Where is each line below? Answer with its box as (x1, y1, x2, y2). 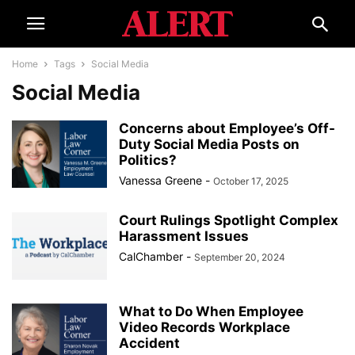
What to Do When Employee (119, 303, 303, 319)
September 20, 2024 (194, 251, 285, 263)
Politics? (119, 152, 177, 168)
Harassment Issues (119, 228, 249, 244)
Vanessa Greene (119, 174, 202, 187)
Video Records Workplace (119, 319, 290, 335)
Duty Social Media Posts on (119, 136, 300, 152)
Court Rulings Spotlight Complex (119, 212, 338, 228)
